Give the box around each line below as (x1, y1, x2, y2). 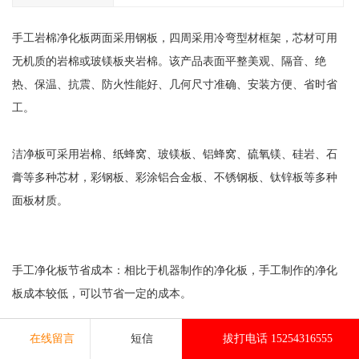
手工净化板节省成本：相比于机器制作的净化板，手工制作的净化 (11, 264, 337, 277)
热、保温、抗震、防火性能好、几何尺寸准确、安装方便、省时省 (11, 78, 337, 91)
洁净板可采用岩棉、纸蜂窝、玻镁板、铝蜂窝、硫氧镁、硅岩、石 (11, 147, 337, 161)
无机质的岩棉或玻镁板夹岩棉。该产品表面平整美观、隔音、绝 (11, 54, 326, 68)
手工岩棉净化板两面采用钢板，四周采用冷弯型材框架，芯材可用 (11, 31, 337, 45)
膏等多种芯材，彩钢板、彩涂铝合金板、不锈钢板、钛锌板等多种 (11, 171, 337, 184)
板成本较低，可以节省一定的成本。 (11, 287, 192, 301)
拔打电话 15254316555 (222, 332, 333, 345)
